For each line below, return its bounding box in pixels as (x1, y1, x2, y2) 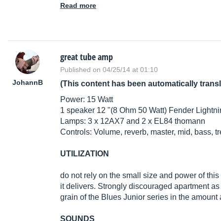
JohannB (12, 78, 43, 87)
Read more (60, 1, 96, 10)
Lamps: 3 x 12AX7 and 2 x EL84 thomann (60, 117, 205, 126)
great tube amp (60, 51, 113, 63)
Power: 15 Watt (60, 95, 113, 104)
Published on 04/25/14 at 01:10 (60, 66, 158, 74)
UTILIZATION (60, 149, 109, 158)
